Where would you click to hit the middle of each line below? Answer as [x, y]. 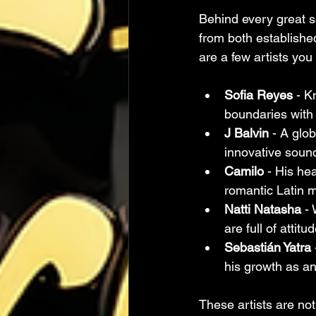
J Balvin [247, 133]
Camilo [244, 171]
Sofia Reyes [259, 95]
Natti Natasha [263, 209]
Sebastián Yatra [268, 248]
